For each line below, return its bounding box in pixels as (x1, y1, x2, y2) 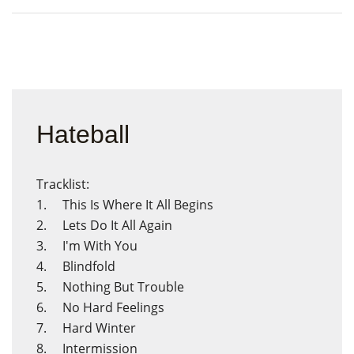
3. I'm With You (36, 237, 150, 254)
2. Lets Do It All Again (36, 217, 185, 234)
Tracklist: (36, 175, 89, 193)
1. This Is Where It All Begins (36, 196, 226, 213)
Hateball (36, 120, 130, 149)
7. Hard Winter (36, 319, 149, 337)
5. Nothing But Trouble (36, 278, 197, 296)
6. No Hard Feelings (36, 299, 177, 316)
